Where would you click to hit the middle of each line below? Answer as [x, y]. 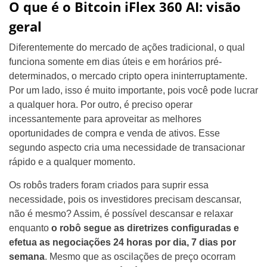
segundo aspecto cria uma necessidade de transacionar [127, 148]
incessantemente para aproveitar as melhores [105, 119]
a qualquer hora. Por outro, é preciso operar [101, 105]
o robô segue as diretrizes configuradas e [144, 228]
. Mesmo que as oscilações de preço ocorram [140, 257]
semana [27, 257]
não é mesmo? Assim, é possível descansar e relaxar [121, 214]
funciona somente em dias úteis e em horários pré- [115, 62]
